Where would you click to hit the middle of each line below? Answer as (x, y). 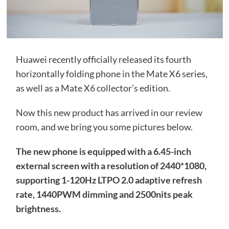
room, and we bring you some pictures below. (104, 127)
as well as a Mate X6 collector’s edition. (93, 88)
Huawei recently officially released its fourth (103, 60)
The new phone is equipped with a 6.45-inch (103, 152)
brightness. (38, 209)
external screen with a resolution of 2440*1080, (111, 166)
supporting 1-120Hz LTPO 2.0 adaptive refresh (109, 180)
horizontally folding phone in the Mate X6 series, (111, 74)
